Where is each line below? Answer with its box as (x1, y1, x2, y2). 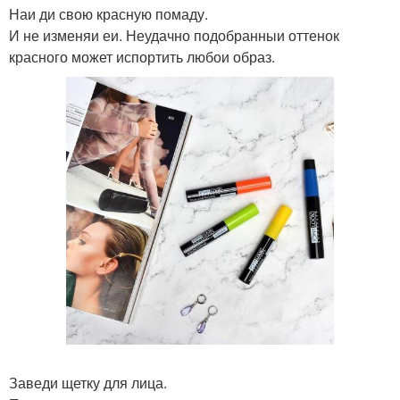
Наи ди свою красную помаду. (9, 4, 208, 24)
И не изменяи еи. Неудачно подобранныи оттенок (9, 25, 339, 46)
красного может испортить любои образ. (9, 46, 275, 67)
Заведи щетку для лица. (9, 372, 167, 393)
